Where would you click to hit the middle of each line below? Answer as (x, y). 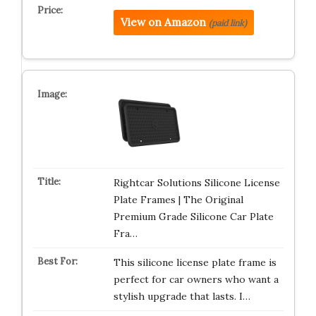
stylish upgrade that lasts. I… (182, 296)
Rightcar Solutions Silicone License (196, 182)
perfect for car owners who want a (196, 279)
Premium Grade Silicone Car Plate (193, 216)
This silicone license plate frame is (195, 262)
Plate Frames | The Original (178, 199)
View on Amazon (163, 22)
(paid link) (227, 23)
